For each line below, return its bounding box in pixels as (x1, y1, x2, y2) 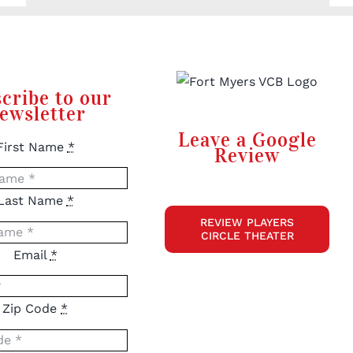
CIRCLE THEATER (200, 229, 294, 243)
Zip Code (2, 301, 61, 317)
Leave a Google (177, 128, 317, 153)
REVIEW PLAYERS (200, 216, 295, 229)
